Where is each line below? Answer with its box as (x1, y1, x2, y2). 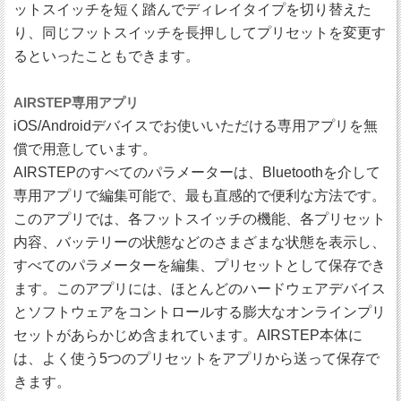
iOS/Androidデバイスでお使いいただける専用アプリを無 (13, 118, 378, 134)
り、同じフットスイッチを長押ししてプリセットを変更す (13, 25, 386, 41)
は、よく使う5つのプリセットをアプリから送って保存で (13, 351, 380, 367)
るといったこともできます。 (13, 48, 200, 64)
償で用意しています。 (13, 141, 157, 158)
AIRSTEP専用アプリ (13, 95, 139, 111)
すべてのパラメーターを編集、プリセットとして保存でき (13, 258, 386, 274)
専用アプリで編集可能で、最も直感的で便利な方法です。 (13, 188, 386, 204)
